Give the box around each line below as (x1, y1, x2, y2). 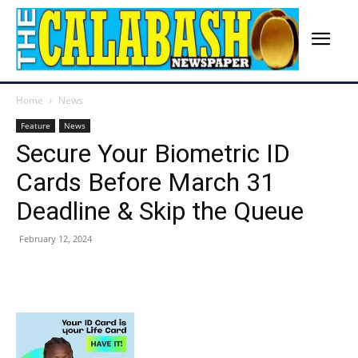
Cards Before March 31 (16, 167, 275, 198)
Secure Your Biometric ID (16, 138, 290, 169)
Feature (21, 120, 50, 132)
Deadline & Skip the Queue (16, 196, 304, 227)
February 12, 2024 (19, 233, 92, 245)
